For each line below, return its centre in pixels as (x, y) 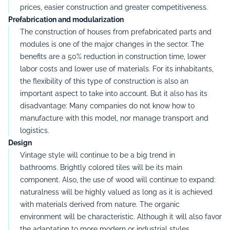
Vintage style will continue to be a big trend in (98, 155)
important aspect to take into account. (84, 93)
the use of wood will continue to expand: (148, 179)
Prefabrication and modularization (66, 19)
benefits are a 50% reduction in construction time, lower (113, 56)
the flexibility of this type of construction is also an (104, 81)
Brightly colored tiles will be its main (121, 167)
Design (20, 142)
